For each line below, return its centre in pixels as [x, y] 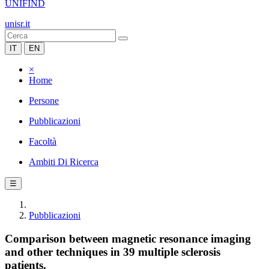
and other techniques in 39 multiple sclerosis [113, 252]
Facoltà [43, 141]
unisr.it [17, 24]
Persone [44, 101]
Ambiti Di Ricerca [64, 162]
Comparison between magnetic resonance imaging [128, 238]
